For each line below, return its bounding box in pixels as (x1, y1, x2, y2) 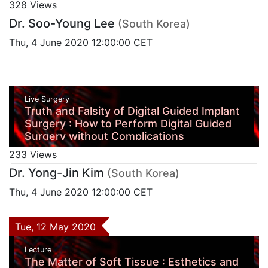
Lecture (24, 245, 54, 255)
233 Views (9, 148, 57, 161)
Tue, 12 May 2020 (15, 221, 102, 233)
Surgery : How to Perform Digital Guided (24, 117, 232, 130)
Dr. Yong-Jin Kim (9, 166, 104, 181)
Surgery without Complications (24, 129, 184, 142)
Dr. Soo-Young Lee (9, 16, 115, 31)
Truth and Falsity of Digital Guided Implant (24, 104, 240, 117)
